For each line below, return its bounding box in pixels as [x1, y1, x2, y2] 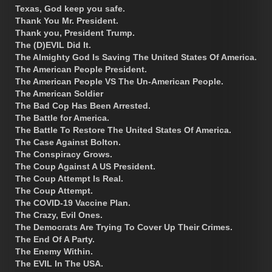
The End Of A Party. [15, 234, 95, 244]
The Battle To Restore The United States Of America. [15, 124, 231, 135]
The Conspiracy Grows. [15, 149, 112, 159]
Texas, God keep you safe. [15, 3, 125, 13]
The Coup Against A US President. [15, 161, 155, 171]
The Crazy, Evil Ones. [15, 209, 103, 220]
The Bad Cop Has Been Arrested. [15, 100, 151, 110]
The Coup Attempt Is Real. [15, 173, 123, 183]
